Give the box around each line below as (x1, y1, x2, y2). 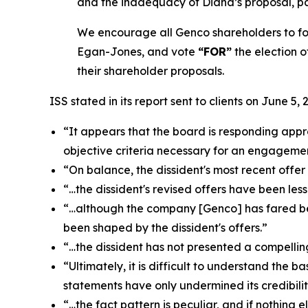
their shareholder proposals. (77, 64, 224, 78)
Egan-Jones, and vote (77, 45, 198, 59)
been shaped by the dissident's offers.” (63, 221, 267, 235)
